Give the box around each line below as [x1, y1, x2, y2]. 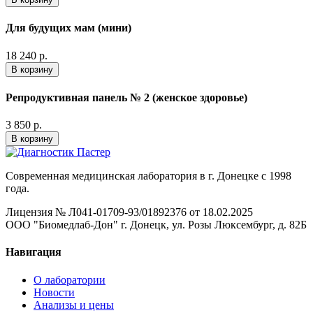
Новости [34, 286, 75, 298]
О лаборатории [34, 273, 105, 286]
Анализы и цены [34, 298, 114, 311]
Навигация [6, 246, 61, 259]
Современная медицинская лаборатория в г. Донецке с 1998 [6, 170, 291, 182]
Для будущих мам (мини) [6, 22, 131, 34]
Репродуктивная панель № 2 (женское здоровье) [6, 91, 247, 103]
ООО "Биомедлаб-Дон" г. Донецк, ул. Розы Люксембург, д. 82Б [6, 219, 307, 231]
